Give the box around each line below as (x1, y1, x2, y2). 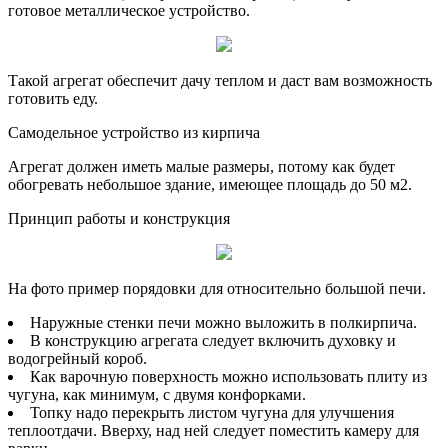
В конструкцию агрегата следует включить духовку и (30, 331, 396, 349)
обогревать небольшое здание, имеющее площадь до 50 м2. (8, 175, 412, 193)
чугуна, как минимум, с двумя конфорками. (8, 385, 306, 403)
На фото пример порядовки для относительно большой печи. (8, 279, 426, 297)
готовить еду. (8, 89, 98, 107)
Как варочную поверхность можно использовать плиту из (30, 367, 427, 385)
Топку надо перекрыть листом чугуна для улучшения (30, 403, 394, 421)
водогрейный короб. (8, 349, 147, 367)
